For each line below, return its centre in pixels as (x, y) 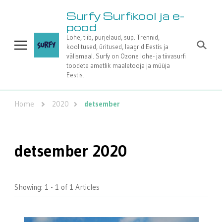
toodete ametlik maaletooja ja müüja (118, 65)
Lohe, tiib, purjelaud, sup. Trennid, (113, 37)
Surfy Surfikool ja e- (126, 16)
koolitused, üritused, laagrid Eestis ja (117, 47)
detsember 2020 (71, 151)
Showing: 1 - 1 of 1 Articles (57, 187)
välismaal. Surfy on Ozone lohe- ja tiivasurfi (126, 56)
